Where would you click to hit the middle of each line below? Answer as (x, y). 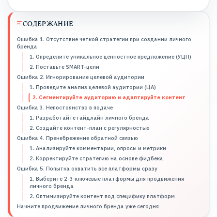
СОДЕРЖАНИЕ (48, 23)
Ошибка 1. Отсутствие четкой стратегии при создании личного (104, 39)
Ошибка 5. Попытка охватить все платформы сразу (87, 168)
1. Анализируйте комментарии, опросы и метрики (98, 148)
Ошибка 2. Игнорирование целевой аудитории (81, 77)
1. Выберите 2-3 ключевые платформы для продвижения (107, 178)
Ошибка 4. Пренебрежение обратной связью (77, 138)
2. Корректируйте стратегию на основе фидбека (96, 158)
